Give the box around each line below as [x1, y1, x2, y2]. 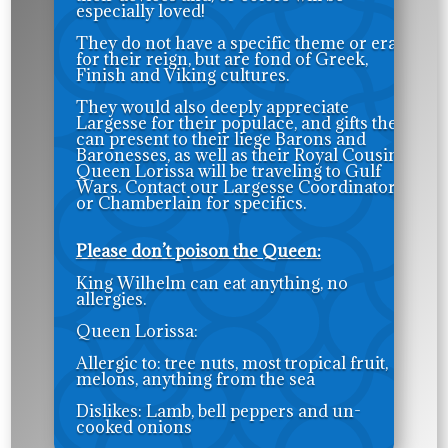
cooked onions [75, 415, 192, 438]
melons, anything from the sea [75, 367, 315, 390]
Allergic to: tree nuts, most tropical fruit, [75, 351, 388, 374]
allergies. [75, 287, 146, 310]
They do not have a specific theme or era [75, 31, 397, 54]
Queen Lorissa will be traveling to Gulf [75, 159, 381, 182]
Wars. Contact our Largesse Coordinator [75, 175, 396, 198]
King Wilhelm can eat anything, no [75, 271, 348, 294]
